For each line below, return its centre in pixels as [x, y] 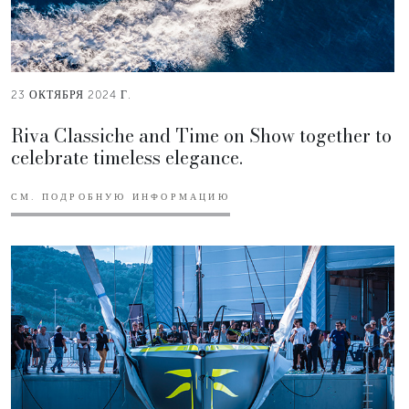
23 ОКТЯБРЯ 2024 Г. [71, 94]
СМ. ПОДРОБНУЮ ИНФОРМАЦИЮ [121, 197]
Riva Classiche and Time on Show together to [201, 135]
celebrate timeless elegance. [127, 157]
